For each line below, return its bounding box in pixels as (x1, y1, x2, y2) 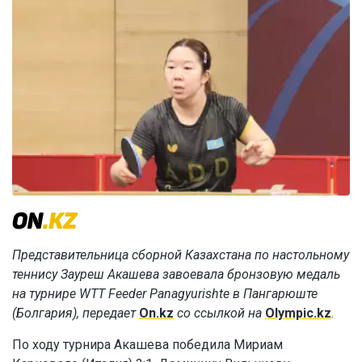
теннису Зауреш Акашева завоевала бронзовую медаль (12, 267, 340, 283)
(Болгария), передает (12, 305, 139, 322)
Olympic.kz (265, 305, 331, 322)
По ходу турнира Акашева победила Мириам (12, 337, 283, 353)
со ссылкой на (174, 305, 265, 322)
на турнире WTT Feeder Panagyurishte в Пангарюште (12, 286, 318, 302)
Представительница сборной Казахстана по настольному (12, 247, 349, 263)
